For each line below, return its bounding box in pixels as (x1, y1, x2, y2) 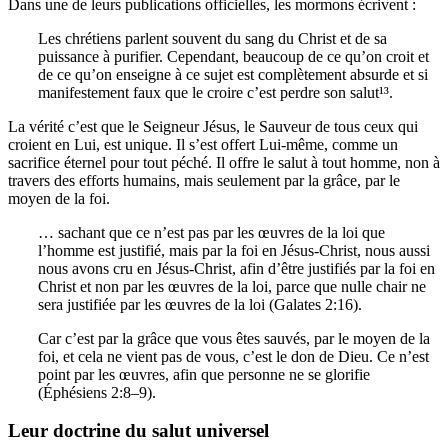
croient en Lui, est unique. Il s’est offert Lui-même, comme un (8, 135, 398, 153)
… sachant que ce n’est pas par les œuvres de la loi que (38, 223, 385, 241)
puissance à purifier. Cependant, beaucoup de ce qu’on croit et (38, 47, 429, 65)
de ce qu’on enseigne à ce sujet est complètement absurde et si (38, 65, 428, 83)
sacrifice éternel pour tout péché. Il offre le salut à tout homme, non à (8, 153, 440, 171)
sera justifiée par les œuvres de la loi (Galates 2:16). (38, 295, 362, 313)
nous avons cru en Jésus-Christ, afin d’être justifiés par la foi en (38, 259, 435, 277)
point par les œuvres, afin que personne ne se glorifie (38, 365, 370, 383)
